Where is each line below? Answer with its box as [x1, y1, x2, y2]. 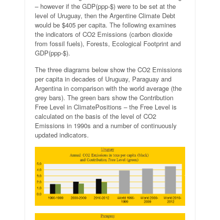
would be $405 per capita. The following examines [35, 20, 176, 30]
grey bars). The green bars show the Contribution [35, 93, 173, 103]
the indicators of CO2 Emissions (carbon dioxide [35, 29, 172, 39]
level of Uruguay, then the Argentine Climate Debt [35, 11, 175, 21]
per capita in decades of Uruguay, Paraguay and [35, 74, 171, 84]
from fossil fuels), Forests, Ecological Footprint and [35, 39, 181, 49]
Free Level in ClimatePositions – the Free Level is [35, 102, 177, 112]
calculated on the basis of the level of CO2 [35, 111, 156, 121]
